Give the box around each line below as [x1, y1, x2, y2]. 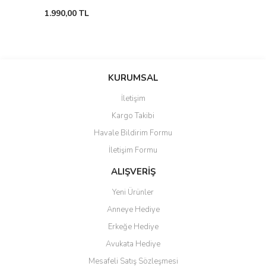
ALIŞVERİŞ [110, 166, 156, 178]
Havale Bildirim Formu [94, 128, 172, 138]
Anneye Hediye [106, 204, 160, 215]
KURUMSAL [108, 72, 158, 84]
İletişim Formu [109, 145, 157, 156]
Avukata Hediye [106, 239, 160, 249]
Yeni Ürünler [112, 187, 154, 198]
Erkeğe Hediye [107, 221, 159, 232]
